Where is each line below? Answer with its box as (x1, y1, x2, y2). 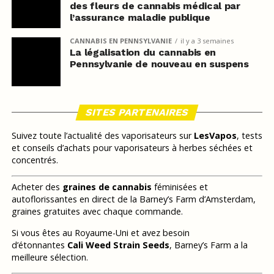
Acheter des (11, 181, 62, 193)
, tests (236, 129, 262, 141)
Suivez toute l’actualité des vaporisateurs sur (11, 129, 194, 141)
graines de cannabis (62, 181, 152, 193)
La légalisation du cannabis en (69, 46, 217, 58)
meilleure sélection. (11, 251, 88, 264)
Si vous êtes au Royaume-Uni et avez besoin (11, 227, 190, 239)
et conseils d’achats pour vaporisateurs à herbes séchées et (11, 141, 253, 154)
